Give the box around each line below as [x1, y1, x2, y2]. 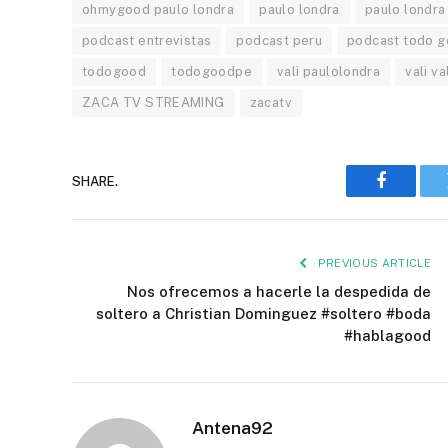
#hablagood [344, 327, 431, 345]
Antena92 [192, 418, 273, 439]
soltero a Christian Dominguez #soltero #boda [96, 305, 431, 323]
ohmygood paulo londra [82, 2, 235, 18]
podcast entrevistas [82, 33, 212, 49]
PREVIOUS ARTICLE [314, 257, 431, 270]
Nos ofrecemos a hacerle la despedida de [127, 283, 431, 301]
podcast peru [236, 33, 323, 49]
